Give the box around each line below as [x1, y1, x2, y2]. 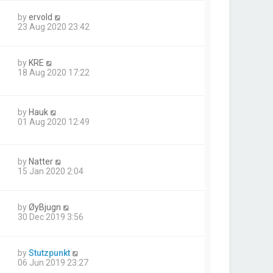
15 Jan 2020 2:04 [18, 166, 83, 177]
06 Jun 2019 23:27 [18, 258, 88, 268]
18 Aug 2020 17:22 [18, 67, 90, 77]
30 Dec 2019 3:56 [18, 212, 83, 222]
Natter [29, 157, 53, 167]
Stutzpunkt [29, 248, 70, 258]
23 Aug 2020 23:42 [18, 21, 90, 32]
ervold [29, 12, 52, 22]
